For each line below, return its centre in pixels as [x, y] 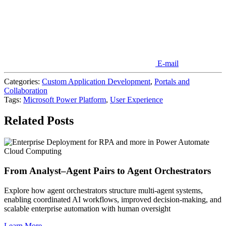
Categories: [23, 81]
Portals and [172, 81]
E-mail [168, 63]
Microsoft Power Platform [65, 99]
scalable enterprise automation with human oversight [87, 208]
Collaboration [26, 90]
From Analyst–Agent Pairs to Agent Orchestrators [109, 171]
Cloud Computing [33, 151]
